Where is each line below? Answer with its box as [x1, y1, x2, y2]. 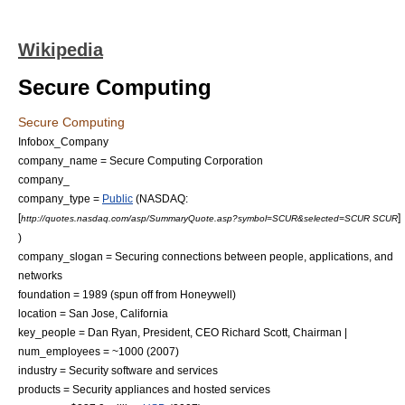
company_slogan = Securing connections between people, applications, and [18, 250, 393, 262]
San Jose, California [69, 307, 168, 319]
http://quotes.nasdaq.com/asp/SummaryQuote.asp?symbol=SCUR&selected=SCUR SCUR [21, 213, 398, 223]
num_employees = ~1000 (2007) [18, 345, 179, 357]
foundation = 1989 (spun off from [18, 288, 180, 300]
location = [18, 307, 69, 319]
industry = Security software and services [18, 364, 218, 376]
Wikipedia [18, 40, 103, 60]
